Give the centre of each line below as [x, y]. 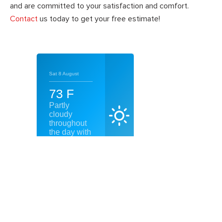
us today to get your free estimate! [99, 19]
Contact [24, 19]
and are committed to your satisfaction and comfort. [99, 6]
